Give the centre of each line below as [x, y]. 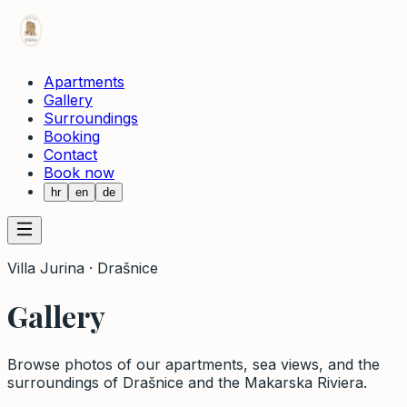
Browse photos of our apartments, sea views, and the [194, 364]
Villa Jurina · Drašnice [83, 268]
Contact [70, 154]
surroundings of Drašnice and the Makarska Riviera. [187, 382]
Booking [72, 136]
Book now [79, 173]
